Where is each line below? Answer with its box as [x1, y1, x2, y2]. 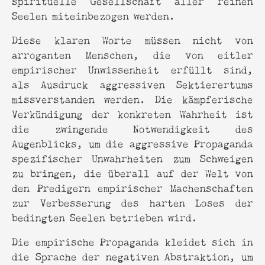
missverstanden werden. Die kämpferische [12, 90, 253, 106]
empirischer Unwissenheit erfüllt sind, [12, 60, 253, 77]
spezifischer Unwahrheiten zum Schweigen [12, 149, 253, 166]
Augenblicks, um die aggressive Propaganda [12, 134, 253, 151]
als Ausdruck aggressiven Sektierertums [12, 75, 253, 92]
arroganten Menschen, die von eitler [12, 46, 253, 62]
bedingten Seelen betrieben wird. [12, 208, 198, 225]
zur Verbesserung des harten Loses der [12, 193, 253, 210]
